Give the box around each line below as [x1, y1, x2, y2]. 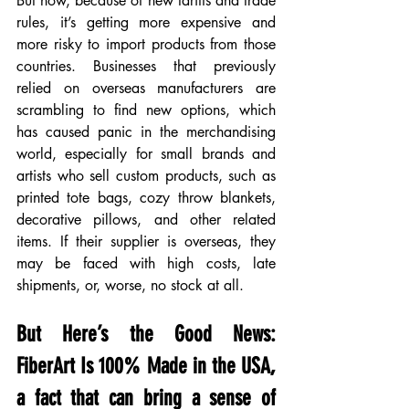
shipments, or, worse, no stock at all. [16, 276, 244, 295]
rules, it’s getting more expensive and [16, 13, 276, 32]
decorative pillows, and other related [16, 210, 276, 229]
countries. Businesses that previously [16, 57, 276, 76]
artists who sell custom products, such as [16, 166, 276, 185]
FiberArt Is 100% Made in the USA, [16, 353, 276, 379]
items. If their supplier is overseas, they [16, 232, 276, 251]
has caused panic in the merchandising [16, 122, 276, 142]
